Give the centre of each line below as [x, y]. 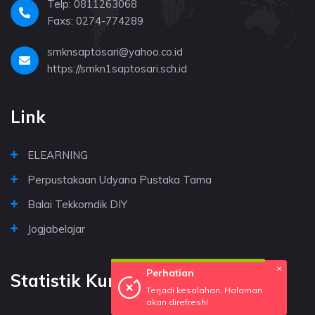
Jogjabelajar [56, 229]
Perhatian [170, 303]
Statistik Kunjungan [93, 280]
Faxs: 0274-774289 [95, 20]
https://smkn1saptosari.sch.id [117, 68]
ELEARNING [58, 155]
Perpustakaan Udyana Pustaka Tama [120, 179]
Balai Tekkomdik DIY [77, 204]
